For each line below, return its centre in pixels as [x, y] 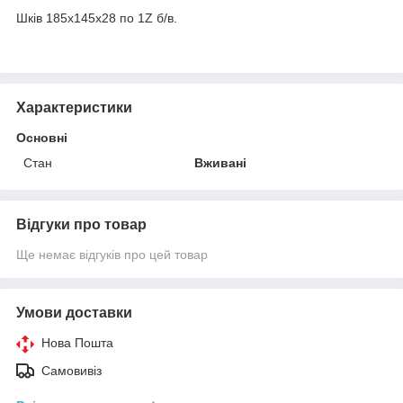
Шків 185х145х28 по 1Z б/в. [97, 18]
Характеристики [74, 107]
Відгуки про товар [81, 224]
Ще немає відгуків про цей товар [112, 254]
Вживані [221, 162]
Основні [42, 137]
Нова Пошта [77, 342]
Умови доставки [74, 312]
